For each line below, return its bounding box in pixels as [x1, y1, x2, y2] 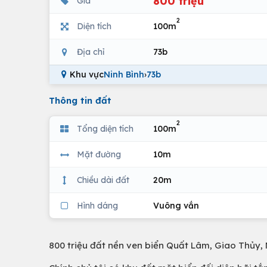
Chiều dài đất [77, 174, 129, 185]
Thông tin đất [49, 95, 111, 106]
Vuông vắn [153, 200, 199, 211]
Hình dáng [77, 200, 118, 211]
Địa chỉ [77, 46, 104, 57]
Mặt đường [77, 148, 121, 160]
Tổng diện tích [77, 123, 133, 134]
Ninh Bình [104, 69, 144, 80]
